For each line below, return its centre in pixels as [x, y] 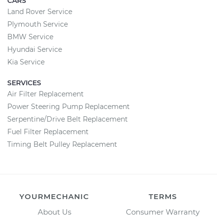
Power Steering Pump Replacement [69, 107]
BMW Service [30, 37]
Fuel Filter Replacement [48, 132]
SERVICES [24, 83]
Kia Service [26, 62]
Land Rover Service [40, 12]
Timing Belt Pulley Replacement [62, 144]
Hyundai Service [35, 49]
